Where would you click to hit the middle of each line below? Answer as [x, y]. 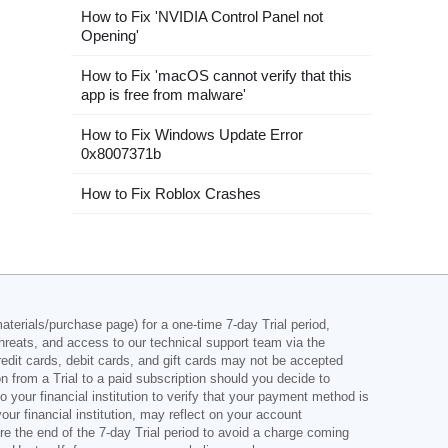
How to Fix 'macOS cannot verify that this [216, 75]
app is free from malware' [163, 94]
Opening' [110, 35]
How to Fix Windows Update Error [192, 134]
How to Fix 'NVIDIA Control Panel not [202, 16]
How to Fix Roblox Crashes [171, 193]
